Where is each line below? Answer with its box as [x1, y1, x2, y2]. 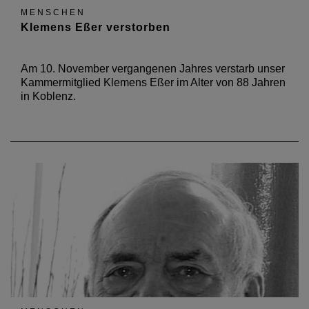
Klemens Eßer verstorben [21, 21, 170, 33]
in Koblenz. [21, 90, 76, 102]
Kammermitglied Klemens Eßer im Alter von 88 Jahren [21, 77, 286, 88]
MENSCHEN [21, 8, 86, 17]
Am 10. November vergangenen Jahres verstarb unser [21, 63, 285, 74]
